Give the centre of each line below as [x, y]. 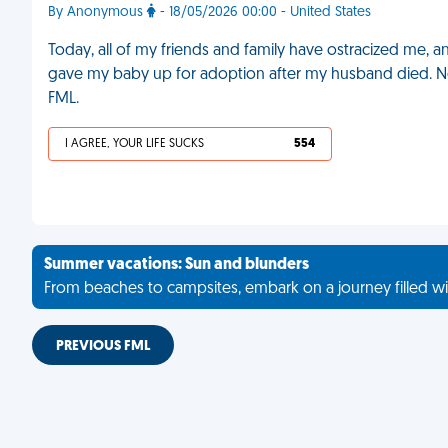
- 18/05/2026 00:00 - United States [263, 12]
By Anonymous [97, 12]
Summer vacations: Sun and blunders [176, 265]
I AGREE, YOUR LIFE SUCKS [134, 144]
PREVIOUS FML [103, 346]
